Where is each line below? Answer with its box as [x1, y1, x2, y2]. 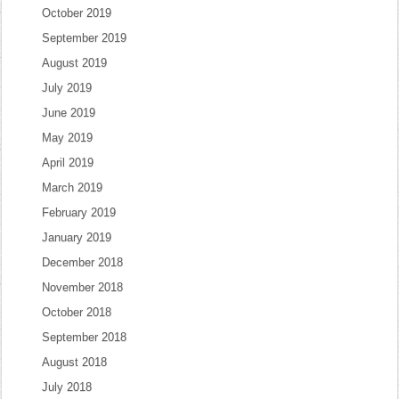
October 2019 [42, 6, 112, 20]
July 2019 [42, 81, 93, 94]
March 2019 [42, 181, 103, 194]
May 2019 [42, 131, 94, 144]
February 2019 [42, 206, 117, 219]
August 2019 [42, 56, 108, 69]
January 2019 [42, 231, 112, 244]
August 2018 [42, 355, 108, 369]
